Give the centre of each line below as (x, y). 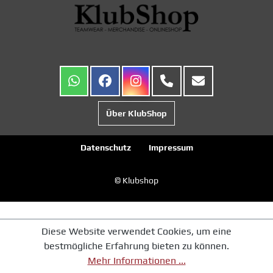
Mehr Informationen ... (136, 261)
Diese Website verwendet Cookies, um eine (136, 231)
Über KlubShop (136, 113)
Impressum (171, 147)
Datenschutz (105, 147)
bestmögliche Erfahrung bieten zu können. (136, 246)
